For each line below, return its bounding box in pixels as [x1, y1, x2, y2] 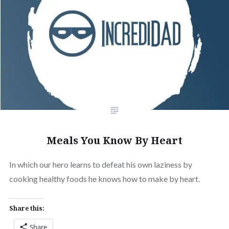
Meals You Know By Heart [47, 133, 182, 148]
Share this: [9, 204, 44, 213]
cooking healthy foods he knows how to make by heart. [9, 174, 200, 184]
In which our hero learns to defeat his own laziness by [9, 159, 192, 170]
